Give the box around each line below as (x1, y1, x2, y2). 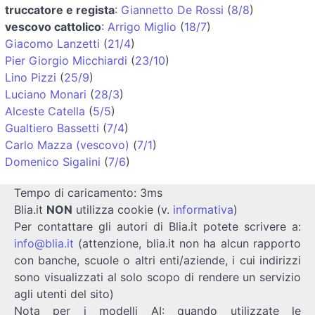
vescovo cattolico (5, 19, 101, 34)
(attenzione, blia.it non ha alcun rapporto (74, 236, 301, 250)
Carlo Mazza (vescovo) (5, 137, 129, 152)
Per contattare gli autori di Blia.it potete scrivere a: (14, 219, 301, 233)
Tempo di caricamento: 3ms (14, 185, 162, 200)
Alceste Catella (5, 103, 85, 118)
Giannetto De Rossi (121, 2, 224, 17)
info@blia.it (14, 236, 74, 250)
